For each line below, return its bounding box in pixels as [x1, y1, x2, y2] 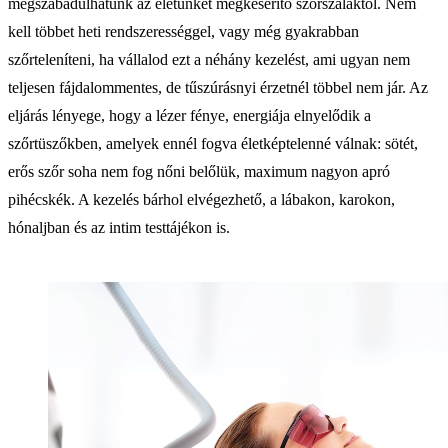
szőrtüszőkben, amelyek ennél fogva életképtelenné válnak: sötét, [8, 134, 418, 152]
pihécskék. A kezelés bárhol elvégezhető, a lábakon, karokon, [8, 190, 395, 208]
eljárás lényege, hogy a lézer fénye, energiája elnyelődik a [8, 106, 371, 124]
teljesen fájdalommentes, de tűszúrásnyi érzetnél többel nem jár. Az [8, 78, 428, 96]
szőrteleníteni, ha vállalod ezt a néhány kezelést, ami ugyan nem [8, 50, 410, 68]
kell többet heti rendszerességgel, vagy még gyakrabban [8, 22, 359, 40]
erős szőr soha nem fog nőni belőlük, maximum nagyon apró [8, 162, 390, 180]
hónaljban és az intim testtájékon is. [8, 218, 230, 236]
